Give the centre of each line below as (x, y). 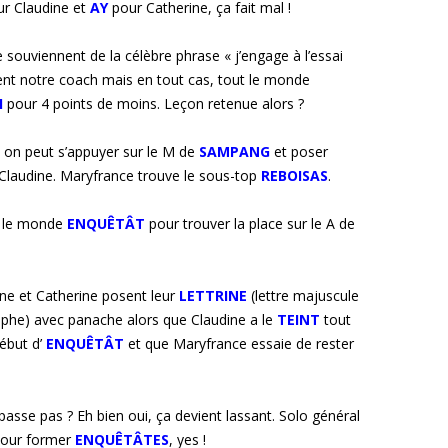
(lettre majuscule (305, 296)
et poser (301, 152)
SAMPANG (234, 152)
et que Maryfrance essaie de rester (241, 344)
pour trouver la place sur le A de (252, 224)
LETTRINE (213, 296)
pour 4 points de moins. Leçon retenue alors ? (155, 104)
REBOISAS (294, 176)
